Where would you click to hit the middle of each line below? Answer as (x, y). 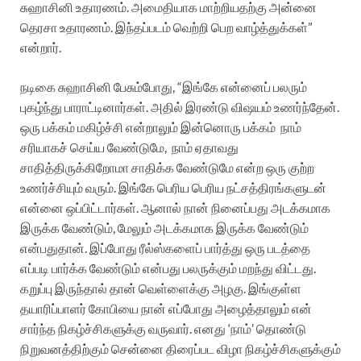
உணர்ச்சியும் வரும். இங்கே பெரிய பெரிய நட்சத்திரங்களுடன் (173, 188)
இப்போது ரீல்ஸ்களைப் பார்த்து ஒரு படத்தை (200, 248)
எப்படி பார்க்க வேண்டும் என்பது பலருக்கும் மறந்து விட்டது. (168, 268)
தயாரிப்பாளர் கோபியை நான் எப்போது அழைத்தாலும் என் (166, 309)
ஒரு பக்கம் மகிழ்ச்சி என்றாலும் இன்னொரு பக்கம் (148, 127)
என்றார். (41, 48)
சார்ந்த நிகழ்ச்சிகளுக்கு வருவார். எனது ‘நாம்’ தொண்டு (163, 329)
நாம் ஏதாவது (205, 147)
